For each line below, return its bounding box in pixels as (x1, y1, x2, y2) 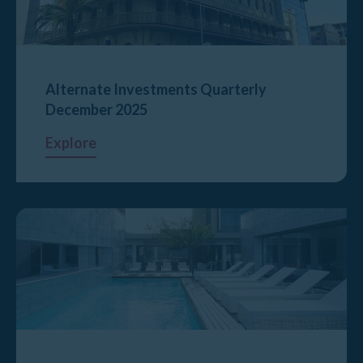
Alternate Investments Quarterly (45, 80, 267, 98)
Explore (45, 134, 96, 152)
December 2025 (45, 100, 147, 118)
